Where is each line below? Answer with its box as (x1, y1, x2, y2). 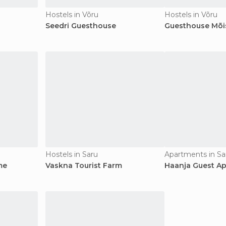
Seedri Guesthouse (45, 21, 116, 30)
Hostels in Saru (45, 150, 98, 159)
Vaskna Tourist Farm (45, 161, 122, 170)
